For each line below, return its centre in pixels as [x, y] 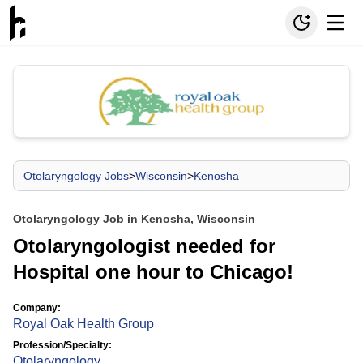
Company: [37, 308]
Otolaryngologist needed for [144, 246]
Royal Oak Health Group [83, 324]
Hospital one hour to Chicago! [153, 272]
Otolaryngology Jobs [76, 176]
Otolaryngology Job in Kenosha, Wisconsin [134, 219]
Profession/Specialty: [62, 345]
